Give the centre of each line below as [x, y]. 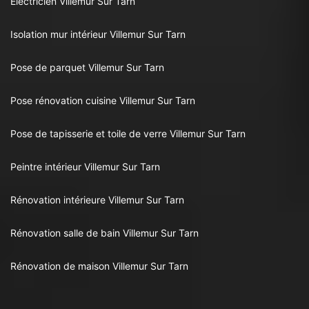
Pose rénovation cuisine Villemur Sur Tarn [103, 101]
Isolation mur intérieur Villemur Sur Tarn [98, 34]
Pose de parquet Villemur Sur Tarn [87, 68]
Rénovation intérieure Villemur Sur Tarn [97, 200]
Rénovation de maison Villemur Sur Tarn [99, 266]
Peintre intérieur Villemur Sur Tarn [85, 167]
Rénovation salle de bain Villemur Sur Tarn [104, 233]
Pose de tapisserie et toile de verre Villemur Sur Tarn [128, 134]
